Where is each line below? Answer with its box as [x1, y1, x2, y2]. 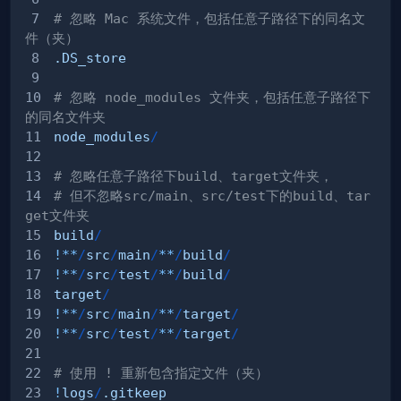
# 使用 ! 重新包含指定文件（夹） [54, 364, 269, 380]
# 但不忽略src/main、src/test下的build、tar [54, 187, 371, 203]
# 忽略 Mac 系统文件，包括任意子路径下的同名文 [54, 10, 365, 26]
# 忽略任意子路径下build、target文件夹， [54, 167, 333, 183]
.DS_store [54, 49, 126, 65]
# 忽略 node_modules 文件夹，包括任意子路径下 [54, 89, 371, 105]
